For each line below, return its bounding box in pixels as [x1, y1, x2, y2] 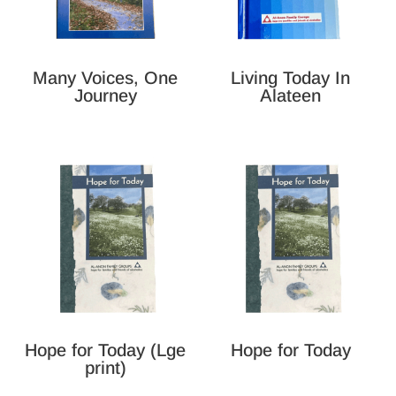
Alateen [260, 85, 322, 105]
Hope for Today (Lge [25, 340, 187, 361]
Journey [73, 85, 137, 105]
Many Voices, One [33, 67, 179, 88]
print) [84, 358, 126, 378]
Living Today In [231, 67, 351, 88]
